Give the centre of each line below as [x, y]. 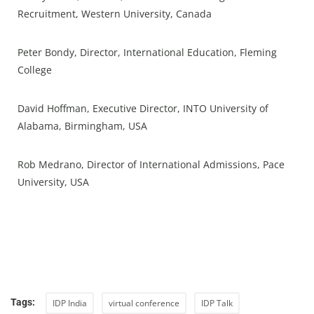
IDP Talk [217, 303]
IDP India [70, 303]
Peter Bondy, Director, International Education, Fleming [147, 52]
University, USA [53, 182]
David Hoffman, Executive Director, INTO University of [143, 108]
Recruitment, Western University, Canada [116, 13]
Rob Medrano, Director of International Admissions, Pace [151, 164]
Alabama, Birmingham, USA [82, 125]
